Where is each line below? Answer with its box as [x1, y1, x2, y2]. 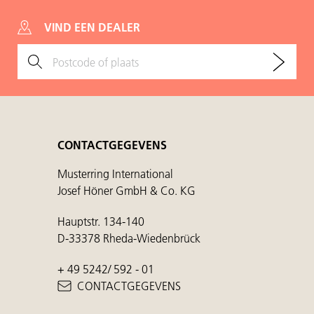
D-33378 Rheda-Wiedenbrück [57, 231, 200, 246]
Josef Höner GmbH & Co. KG [57, 183, 196, 198]
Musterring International [57, 166, 173, 182]
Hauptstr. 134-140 [57, 214, 144, 229]
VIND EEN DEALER [44, 20, 140, 35]
